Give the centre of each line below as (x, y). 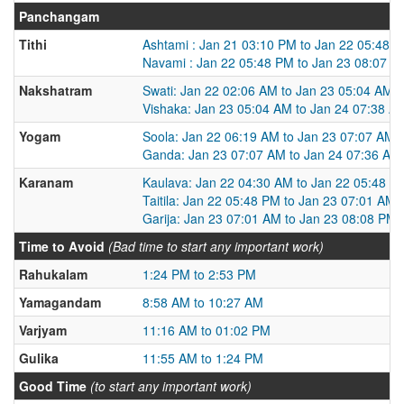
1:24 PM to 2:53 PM (199, 274)
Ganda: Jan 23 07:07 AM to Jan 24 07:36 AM (272, 154)
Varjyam (43, 330)
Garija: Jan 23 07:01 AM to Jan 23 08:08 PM (270, 218)
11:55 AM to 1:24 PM (203, 358)
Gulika (39, 358)
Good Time (53, 386)
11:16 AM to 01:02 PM (207, 330)
